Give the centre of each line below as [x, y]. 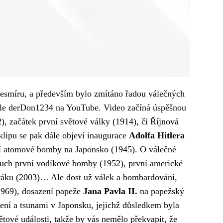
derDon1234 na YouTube [54, 107]
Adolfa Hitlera [157, 135]
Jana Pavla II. [110, 191]
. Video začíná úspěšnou [142, 107]
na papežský [161, 191]
